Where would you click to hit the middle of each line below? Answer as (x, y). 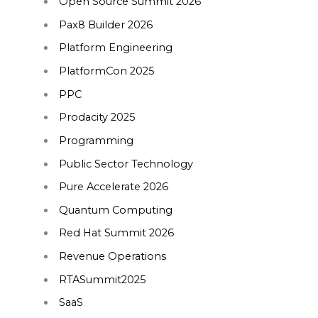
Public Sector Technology (126, 164)
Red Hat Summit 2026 (116, 233)
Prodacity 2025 (97, 117)
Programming (96, 140)
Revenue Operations (112, 257)
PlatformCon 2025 (106, 71)
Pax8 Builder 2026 (105, 24)
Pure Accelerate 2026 (113, 187)
